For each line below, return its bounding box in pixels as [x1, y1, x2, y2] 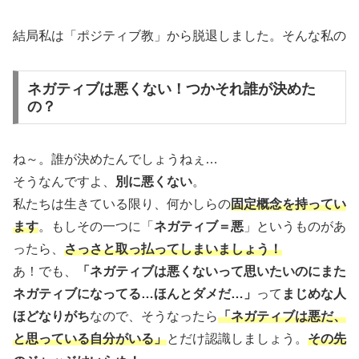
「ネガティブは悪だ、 [218, 309, 346, 323]
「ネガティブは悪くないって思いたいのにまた [77, 264, 346, 278]
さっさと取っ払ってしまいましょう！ [64, 241, 282, 256]
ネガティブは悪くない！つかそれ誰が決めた [26, 80, 316, 97]
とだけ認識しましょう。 [167, 331, 308, 345]
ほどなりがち [13, 309, 90, 323]
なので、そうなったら [90, 309, 218, 323]
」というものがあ [244, 219, 346, 233]
